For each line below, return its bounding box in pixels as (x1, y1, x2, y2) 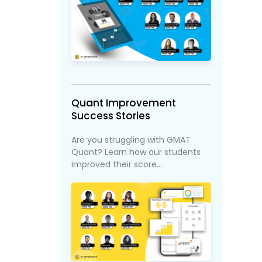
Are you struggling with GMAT (71, 133, 191, 146)
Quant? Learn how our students (71, 146, 201, 158)
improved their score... (71, 158, 163, 170)
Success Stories (71, 108, 151, 123)
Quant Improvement (71, 95, 177, 110)
